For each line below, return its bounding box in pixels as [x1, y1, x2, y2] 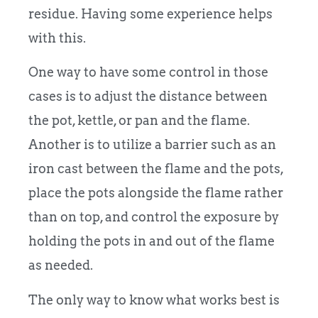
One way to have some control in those [28, 65, 268, 80]
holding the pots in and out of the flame [28, 234, 275, 249]
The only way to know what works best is [28, 292, 280, 307]
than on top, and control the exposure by [28, 209, 279, 225]
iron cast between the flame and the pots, [28, 161, 283, 177]
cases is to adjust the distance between [28, 89, 268, 104]
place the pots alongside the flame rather [28, 185, 283, 201]
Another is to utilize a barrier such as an [28, 137, 276, 153]
